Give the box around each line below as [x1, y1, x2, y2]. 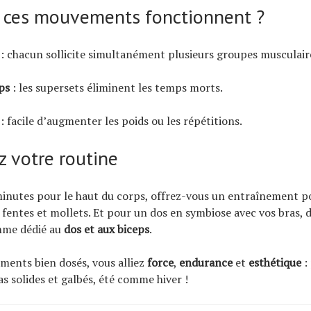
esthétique [249, 254, 301, 270]
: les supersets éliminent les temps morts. [10, 79, 223, 95]
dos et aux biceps [64, 221, 149, 237]
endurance [179, 254, 233, 270]
